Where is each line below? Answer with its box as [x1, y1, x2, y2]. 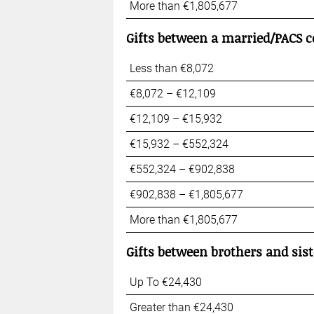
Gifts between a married [125, 28, 270, 47]
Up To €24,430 [129, 275, 202, 289]
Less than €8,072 [129, 61, 214, 75]
